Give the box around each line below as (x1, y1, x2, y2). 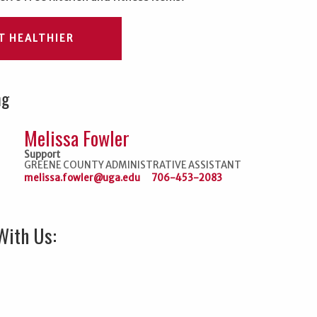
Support (24, 148, 60, 161)
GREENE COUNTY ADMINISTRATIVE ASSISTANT (24, 158, 241, 171)
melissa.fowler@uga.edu (24, 171, 140, 184)
